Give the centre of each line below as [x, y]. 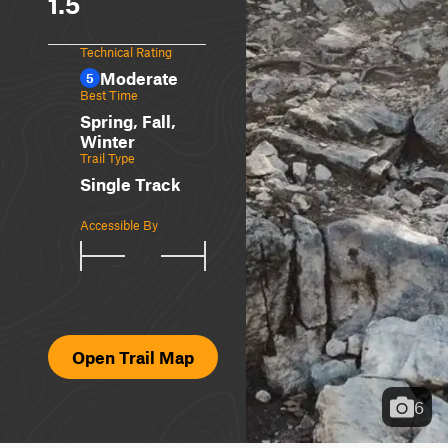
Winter [107, 141]
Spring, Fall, [128, 121]
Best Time [109, 95]
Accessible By [119, 225]
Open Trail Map [133, 357]
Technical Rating [126, 52]
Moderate [139, 78]
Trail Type [107, 158]
